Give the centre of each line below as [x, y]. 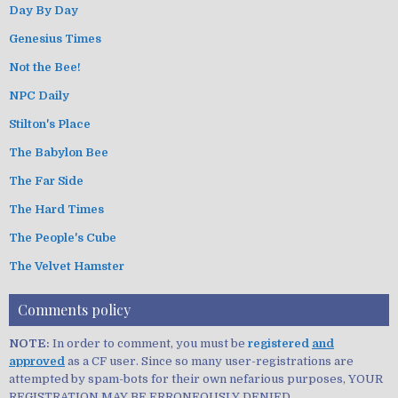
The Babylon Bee [59, 152]
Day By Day [44, 10]
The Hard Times [56, 209]
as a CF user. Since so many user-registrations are [209, 361]
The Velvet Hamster [67, 266]
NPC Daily [39, 95]
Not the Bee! [45, 67]
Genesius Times [55, 38]
